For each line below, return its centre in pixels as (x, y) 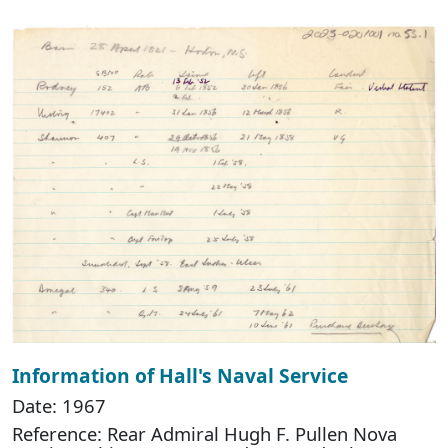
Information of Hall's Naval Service (180, 375)
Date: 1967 (59, 405)
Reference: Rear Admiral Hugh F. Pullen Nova (204, 433)
